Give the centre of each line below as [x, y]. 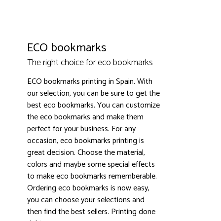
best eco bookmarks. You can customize [93, 105]
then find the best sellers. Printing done [91, 212]
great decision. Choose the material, [86, 153]
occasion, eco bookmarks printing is [86, 141]
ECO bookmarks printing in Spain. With [90, 82]
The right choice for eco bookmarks [90, 63]
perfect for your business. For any [81, 129]
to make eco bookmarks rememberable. [92, 176]
